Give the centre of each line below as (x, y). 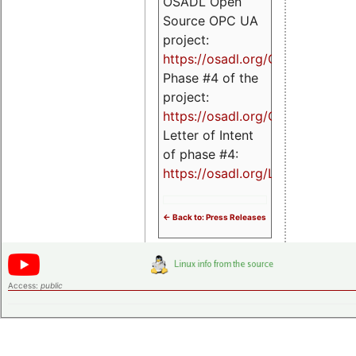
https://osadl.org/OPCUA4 (242, 116)
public (52, 286)
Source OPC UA (211, 21)
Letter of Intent (208, 135)
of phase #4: (201, 155)
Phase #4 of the (211, 78)
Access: (24, 286)
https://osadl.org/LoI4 (228, 174)
